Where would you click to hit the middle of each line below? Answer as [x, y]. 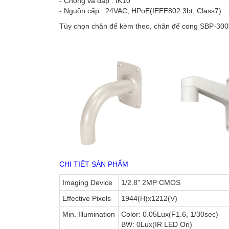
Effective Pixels [86, 198]
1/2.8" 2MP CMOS [151, 182]
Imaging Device [87, 182]
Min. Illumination [88, 214]
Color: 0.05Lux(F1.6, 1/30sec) [169, 214]
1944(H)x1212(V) [149, 198]
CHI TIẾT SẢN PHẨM [94, 164]
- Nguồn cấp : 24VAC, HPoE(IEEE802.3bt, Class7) [140, 10]
